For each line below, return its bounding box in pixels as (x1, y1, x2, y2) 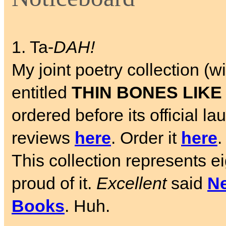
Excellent (96, 174, 166, 193)
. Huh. (65, 196, 110, 216)
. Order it (111, 128, 181, 148)
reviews (12, 128, 75, 148)
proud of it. (12, 174, 96, 193)
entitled (12, 83, 72, 102)
